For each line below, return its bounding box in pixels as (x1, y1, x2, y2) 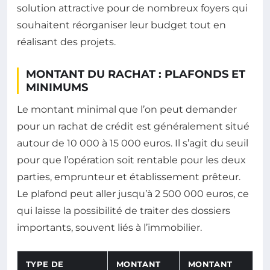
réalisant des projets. (17, 36, 116, 48)
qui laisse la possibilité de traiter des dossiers (17, 205, 230, 216)
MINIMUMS (26, 81, 88, 94)
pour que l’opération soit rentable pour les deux (17, 154, 246, 166)
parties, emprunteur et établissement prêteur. (17, 171, 240, 183)
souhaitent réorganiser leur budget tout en (17, 19, 226, 31)
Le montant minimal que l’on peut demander (17, 104, 237, 115)
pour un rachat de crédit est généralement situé (17, 121, 250, 132)
